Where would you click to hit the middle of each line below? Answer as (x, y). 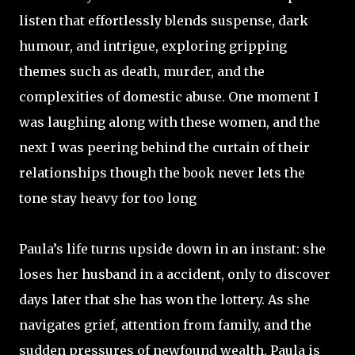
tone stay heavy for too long (108, 198)
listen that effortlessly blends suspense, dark (164, 21)
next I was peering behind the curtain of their (164, 147)
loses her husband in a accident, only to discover (175, 274)
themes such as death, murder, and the (142, 71)
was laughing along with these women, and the (170, 122)
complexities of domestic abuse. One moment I (169, 97)
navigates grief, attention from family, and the (165, 325)
